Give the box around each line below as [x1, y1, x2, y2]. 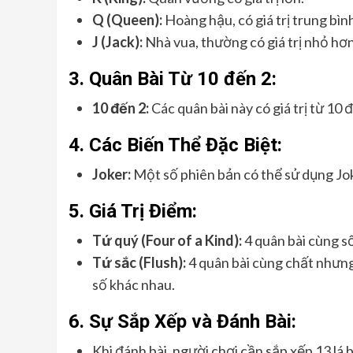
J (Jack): [92, 33, 143, 50]
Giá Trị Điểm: [89, 200, 197, 222]
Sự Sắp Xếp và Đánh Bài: [89, 310, 296, 333]
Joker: [92, 165, 131, 183]
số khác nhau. [92, 276, 175, 293]
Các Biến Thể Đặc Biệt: [89, 134, 282, 156]
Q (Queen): [92, 11, 162, 28]
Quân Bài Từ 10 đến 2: [89, 68, 277, 90]
